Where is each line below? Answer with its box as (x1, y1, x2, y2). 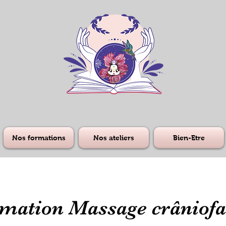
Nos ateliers (93, 134, 134, 142)
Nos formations (12, 134, 66, 142)
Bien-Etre (173, 134, 205, 142)
